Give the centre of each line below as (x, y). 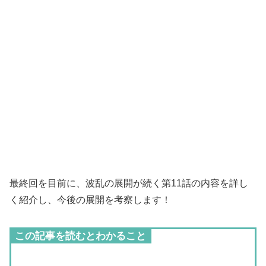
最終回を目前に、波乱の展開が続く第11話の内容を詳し (129, 183)
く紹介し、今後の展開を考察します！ (90, 200)
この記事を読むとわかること (80, 236)
